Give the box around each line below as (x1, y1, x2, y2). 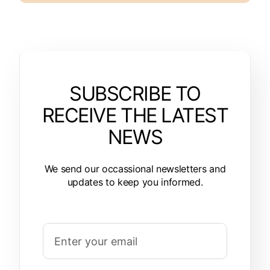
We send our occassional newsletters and (44, 163, 226, 175)
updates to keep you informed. (67, 176, 203, 189)
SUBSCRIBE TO (69, 81, 201, 106)
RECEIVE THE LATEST (42, 103, 228, 128)
